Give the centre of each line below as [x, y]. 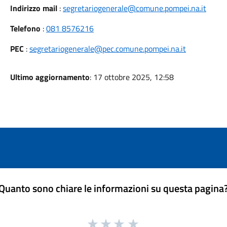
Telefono [25, 28]
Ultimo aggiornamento [50, 77]
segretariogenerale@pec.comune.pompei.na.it [107, 49]
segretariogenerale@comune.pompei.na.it [134, 8]
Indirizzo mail [33, 8]
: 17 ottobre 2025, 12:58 [131, 77]
